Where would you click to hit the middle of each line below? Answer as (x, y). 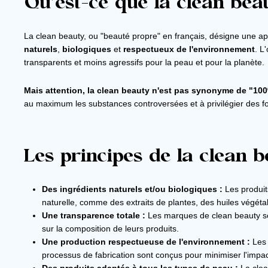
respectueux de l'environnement (189, 49)
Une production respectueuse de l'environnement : (146, 242)
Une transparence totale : (94, 216)
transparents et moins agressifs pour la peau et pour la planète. (144, 63)
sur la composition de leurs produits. (110, 229)
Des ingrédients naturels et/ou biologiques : (132, 189)
